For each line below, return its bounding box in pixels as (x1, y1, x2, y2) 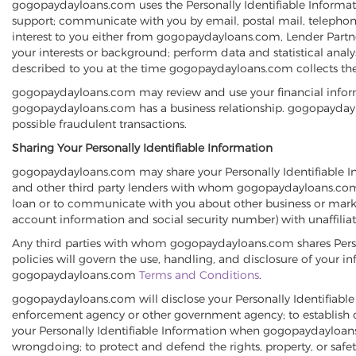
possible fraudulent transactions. (12, 117, 187, 131)
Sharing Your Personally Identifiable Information (12, 141, 273, 155)
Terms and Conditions (139, 268, 259, 282)
